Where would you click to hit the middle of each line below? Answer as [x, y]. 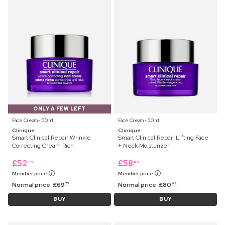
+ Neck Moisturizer [144, 146]
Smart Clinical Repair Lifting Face [163, 138]
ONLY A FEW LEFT [60, 109]
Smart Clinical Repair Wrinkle [51, 138]
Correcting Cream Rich [43, 146]
